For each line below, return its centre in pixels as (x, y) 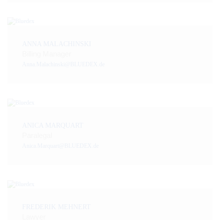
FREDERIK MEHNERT (56, 207)
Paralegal (37, 135)
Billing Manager (47, 54)
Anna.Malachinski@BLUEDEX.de (63, 65)
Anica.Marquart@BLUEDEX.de (60, 146)
